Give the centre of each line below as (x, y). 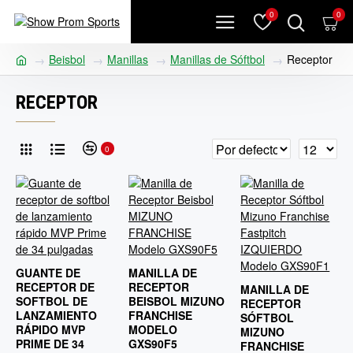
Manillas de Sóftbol (217, 59)
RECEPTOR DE (55, 287)
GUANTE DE (48, 273)
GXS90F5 (152, 344)
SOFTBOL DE (52, 301)
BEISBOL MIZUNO (176, 301)
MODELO (152, 329)
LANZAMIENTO (56, 315)
